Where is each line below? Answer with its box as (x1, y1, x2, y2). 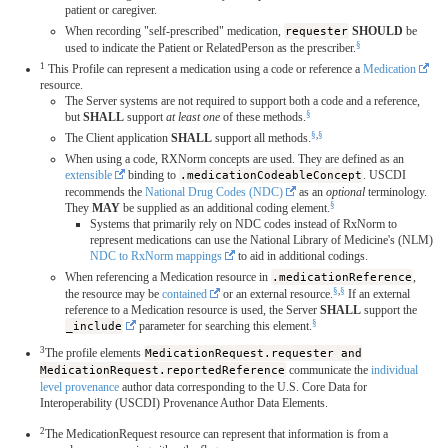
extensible (65, 168, 112, 183)
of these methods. (220, 110, 306, 125)
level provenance (40, 380, 119, 395)
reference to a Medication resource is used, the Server (65, 303, 320, 318)
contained (162, 287, 207, 302)
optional (326, 185, 365, 200)
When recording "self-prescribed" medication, (65, 24, 284, 39)
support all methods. (212, 131, 311, 146)
